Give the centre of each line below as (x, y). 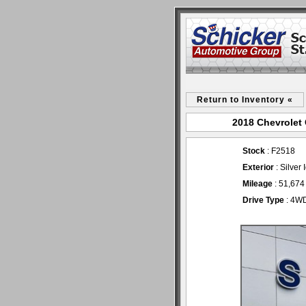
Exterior (258, 167)
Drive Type (263, 200)
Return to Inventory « (245, 100)
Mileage (258, 184)
